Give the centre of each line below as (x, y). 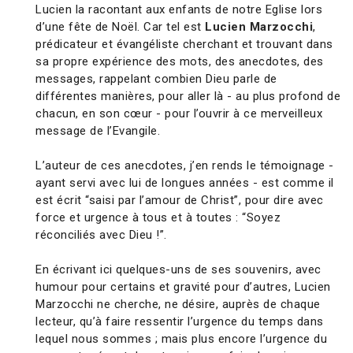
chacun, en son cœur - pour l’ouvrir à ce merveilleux (179, 114)
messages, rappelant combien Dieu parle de (156, 79)
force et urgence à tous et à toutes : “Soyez (158, 218)
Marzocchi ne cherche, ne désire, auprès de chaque (178, 305)
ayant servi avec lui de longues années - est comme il (185, 183)
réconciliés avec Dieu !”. (101, 235)
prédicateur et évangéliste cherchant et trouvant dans (184, 45)
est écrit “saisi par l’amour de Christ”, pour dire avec (180, 201)
